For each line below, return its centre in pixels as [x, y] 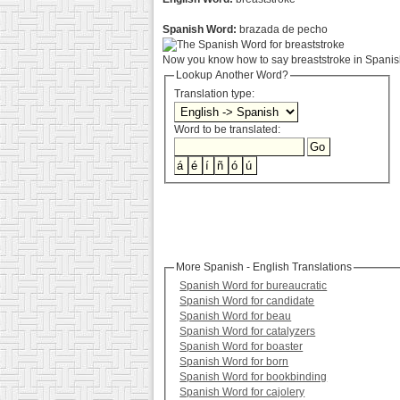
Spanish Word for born [234, 362]
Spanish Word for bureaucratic [254, 286]
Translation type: [216, 94]
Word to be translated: [228, 130]
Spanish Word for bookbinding [254, 377]
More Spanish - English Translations [264, 267]
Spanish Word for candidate [247, 301]
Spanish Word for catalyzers [248, 332]
